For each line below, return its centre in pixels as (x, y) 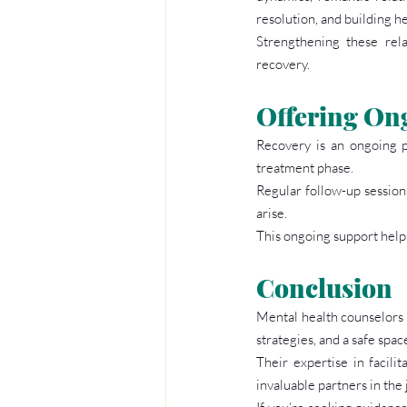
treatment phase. (305, 168)
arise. (272, 213)
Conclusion (324, 288)
